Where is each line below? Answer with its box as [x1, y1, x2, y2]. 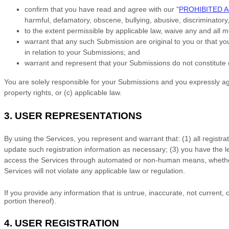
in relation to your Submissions [25, 48, 124, 56]
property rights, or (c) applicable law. [4, 88, 122, 97]
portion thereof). [4, 197, 56, 205]
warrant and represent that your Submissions [25, 59, 170, 67]
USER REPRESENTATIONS [15, 110, 142, 121]
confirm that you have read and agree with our [25, 5, 176, 13]
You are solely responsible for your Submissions [4, 78, 159, 86]
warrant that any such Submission [25, 37, 134, 45]
